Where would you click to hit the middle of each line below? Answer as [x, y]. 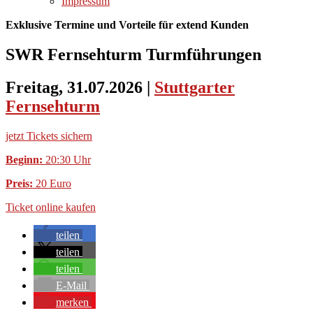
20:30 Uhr [67, 159]
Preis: [21, 183]
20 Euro [53, 183]
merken [72, 302]
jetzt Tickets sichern [49, 136]
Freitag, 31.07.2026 [76, 87]
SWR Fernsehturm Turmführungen [133, 54]
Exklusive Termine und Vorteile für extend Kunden [127, 25]
